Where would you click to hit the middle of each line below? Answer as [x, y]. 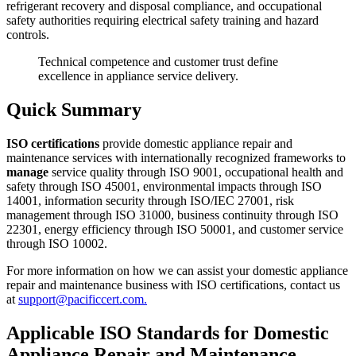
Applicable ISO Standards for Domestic [168, 333]
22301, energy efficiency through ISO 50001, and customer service [175, 230]
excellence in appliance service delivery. [138, 76]
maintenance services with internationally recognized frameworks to [176, 158]
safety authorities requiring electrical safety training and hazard [163, 21]
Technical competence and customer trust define [158, 62]
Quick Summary [74, 110]
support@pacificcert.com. [83, 300]
